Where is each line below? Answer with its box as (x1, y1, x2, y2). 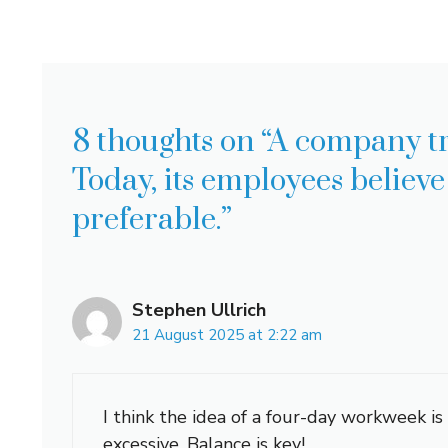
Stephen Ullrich (132, 297, 266, 322)
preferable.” (72, 200, 232, 239)
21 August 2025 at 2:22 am (132, 324, 322, 345)
